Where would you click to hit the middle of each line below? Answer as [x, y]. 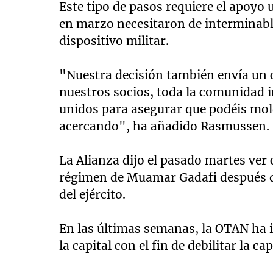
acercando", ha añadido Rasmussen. [165, 126]
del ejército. [93, 195]
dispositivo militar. [114, 41]
